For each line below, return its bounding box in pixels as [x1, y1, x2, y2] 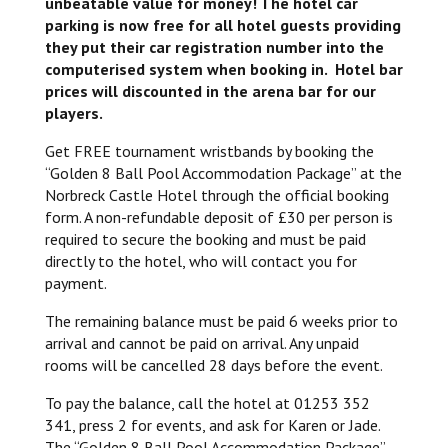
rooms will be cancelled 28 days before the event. [44, 354, 383, 375]
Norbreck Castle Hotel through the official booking [44, 184, 389, 205]
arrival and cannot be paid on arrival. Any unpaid [44, 332, 359, 353]
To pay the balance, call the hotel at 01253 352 [44, 392, 370, 413]
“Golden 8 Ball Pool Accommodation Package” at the [44, 162, 402, 183]
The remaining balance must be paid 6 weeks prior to [44, 310, 398, 331]
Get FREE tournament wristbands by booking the [44, 140, 374, 161]
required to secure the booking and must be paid [44, 228, 366, 249]
